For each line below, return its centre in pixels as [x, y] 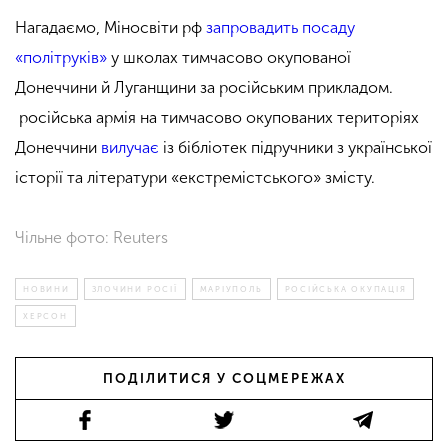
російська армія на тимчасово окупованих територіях [217, 117]
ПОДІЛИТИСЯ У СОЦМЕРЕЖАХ [224, 378]
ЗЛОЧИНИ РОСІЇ [134, 288]
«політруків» [61, 57]
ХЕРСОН [45, 315]
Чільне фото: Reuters [91, 237]
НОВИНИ [46, 288]
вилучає [130, 147]
